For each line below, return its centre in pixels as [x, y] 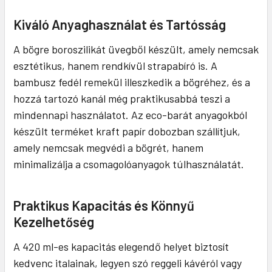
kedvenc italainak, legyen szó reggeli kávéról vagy [127, 263]
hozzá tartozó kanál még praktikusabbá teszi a [122, 99]
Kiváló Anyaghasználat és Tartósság [120, 25]
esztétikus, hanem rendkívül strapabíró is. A [115, 66]
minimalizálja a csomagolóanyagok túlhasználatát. [129, 164]
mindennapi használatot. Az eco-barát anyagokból [130, 115]
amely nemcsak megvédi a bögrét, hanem [108, 148]
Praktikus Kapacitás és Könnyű [104, 206]
